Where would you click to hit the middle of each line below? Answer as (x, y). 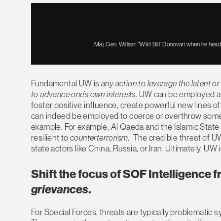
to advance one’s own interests (83, 94)
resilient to (51, 137)
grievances (60, 189)
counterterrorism (99, 137)
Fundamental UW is (66, 83)
